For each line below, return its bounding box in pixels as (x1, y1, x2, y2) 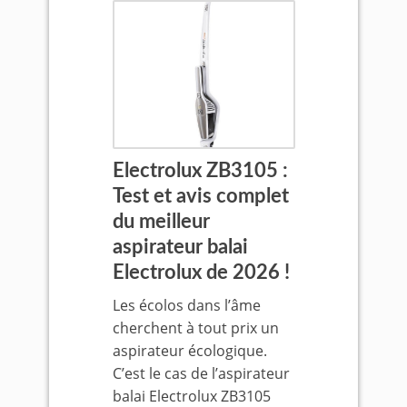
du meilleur (112, 212, 210, 232)
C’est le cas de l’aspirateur (112, 363, 290, 383)
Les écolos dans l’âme (112, 295, 261, 315)
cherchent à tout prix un (112, 318, 279, 338)
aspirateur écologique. (112, 341, 267, 361)
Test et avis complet (112, 186, 289, 206)
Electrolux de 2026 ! (112, 263, 290, 283)
